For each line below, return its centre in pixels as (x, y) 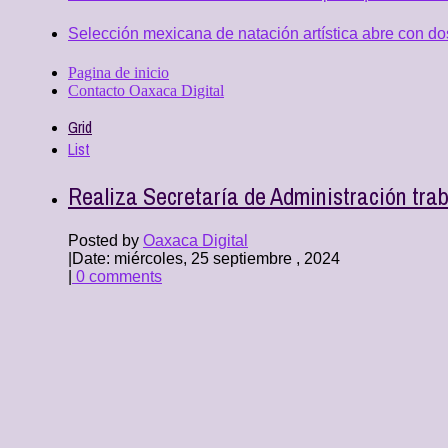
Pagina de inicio (118, 72)
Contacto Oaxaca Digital (146, 90)
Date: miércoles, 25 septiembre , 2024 (206, 258)
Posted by (105, 240)
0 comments (117, 276)
